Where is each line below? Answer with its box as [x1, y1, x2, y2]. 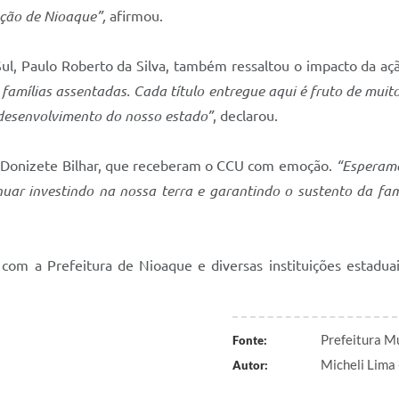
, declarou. [213, 108, 278, 124]
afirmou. [110, 8, 163, 24]
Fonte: [232, 333, 267, 347]
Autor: [232, 358, 268, 372]
